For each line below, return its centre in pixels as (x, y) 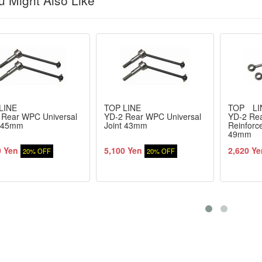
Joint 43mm (125, 125)
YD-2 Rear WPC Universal (152, 116)
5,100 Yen (123, 150)
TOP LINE (122, 108)
